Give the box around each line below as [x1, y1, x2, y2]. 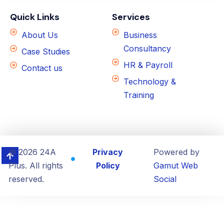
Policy [95, 160, 120, 170]
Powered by [153, 146, 199, 157]
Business [123, 29, 157, 40]
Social [153, 173, 176, 184]
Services [112, 10, 150, 23]
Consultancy [123, 43, 171, 53]
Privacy [92, 146, 123, 157]
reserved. [8, 173, 44, 184]
